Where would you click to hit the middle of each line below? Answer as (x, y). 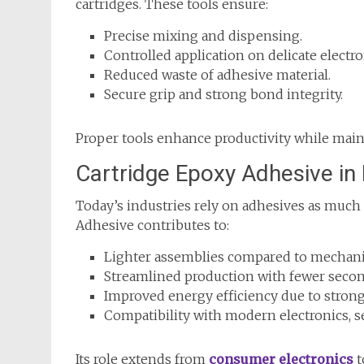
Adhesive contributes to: (152, 225)
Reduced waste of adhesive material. (217, 74)
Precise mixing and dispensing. (203, 35)
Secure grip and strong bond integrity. (223, 94)
